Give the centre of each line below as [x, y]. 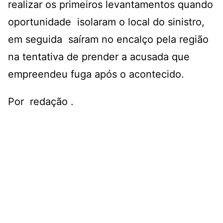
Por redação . [41, 101]
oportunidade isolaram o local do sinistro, [106, 22]
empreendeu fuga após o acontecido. [96, 74]
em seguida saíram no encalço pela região [110, 39]
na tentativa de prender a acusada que [99, 56]
